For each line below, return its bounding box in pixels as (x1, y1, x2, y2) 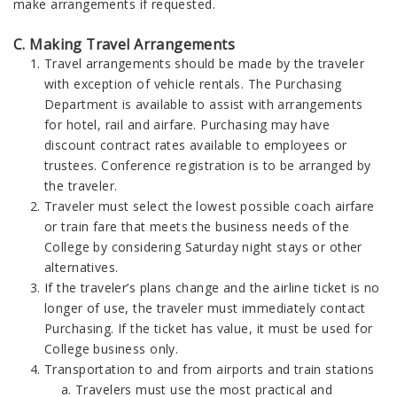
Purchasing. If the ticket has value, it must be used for (44, 320, 373, 337)
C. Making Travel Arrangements (13, 35, 236, 54)
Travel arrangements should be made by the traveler (44, 55, 365, 72)
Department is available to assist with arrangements (44, 96, 363, 113)
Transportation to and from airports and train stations (44, 361, 375, 378)
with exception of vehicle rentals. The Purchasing (44, 75, 342, 92)
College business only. (44, 340, 179, 357)
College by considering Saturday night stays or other (44, 238, 362, 255)
